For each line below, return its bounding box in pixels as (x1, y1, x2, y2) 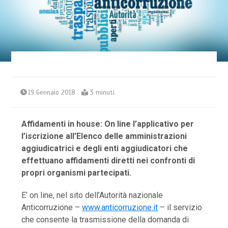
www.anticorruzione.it (82, 203, 158, 213)
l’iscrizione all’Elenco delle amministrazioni (21, 131, 187, 141)
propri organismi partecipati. (21, 168, 132, 178)
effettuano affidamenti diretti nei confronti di (21, 156, 195, 166)
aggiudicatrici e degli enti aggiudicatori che (21, 144, 188, 154)
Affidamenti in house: (21, 119, 105, 129)
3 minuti (90, 89, 115, 97)
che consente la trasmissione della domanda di (21, 215, 189, 225)
